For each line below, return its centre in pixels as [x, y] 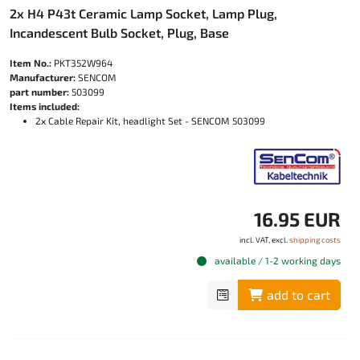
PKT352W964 [82, 63]
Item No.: [31, 63]
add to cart [299, 295]
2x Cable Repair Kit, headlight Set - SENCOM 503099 [150, 121]
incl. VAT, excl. [264, 240]
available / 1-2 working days [276, 261]
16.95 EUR [297, 219]
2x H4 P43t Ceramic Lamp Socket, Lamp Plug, [143, 14]
